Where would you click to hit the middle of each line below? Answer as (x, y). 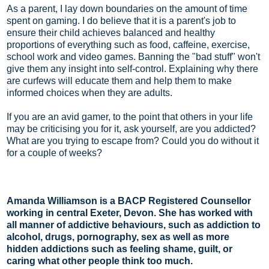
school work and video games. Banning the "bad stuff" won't (133, 57)
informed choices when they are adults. (91, 93)
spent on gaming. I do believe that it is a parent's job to (121, 21)
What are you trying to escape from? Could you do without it (133, 141)
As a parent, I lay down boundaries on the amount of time (127, 9)
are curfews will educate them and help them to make (119, 81)
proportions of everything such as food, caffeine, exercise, (128, 45)
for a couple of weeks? (54, 153)
